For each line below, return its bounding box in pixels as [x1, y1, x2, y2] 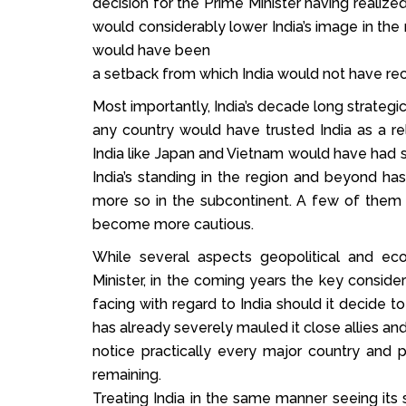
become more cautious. [92, 216, 254, 234]
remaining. [92, 366, 161, 384]
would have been [92, 42, 210, 60]
